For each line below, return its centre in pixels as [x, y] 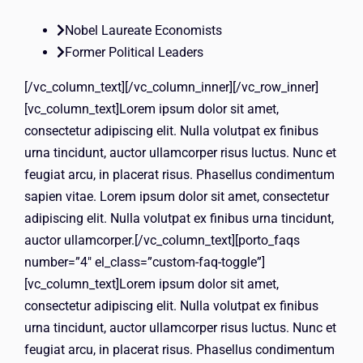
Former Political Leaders [134, 52]
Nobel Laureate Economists [143, 30]
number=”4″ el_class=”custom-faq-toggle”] [145, 262]
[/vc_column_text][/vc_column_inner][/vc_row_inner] [171, 87]
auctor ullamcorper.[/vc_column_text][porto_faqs [162, 240]
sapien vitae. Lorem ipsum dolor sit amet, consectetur [177, 196]
